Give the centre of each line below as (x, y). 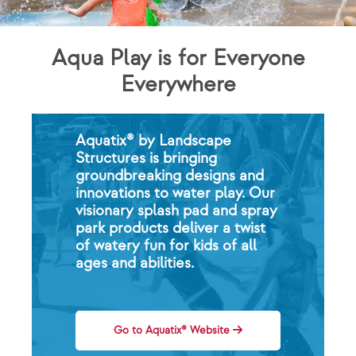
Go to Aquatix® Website (172, 330)
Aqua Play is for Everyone (178, 59)
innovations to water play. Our (175, 193)
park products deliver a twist (170, 228)
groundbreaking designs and (169, 176)
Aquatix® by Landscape (153, 141)
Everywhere (178, 85)
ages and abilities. (134, 263)
